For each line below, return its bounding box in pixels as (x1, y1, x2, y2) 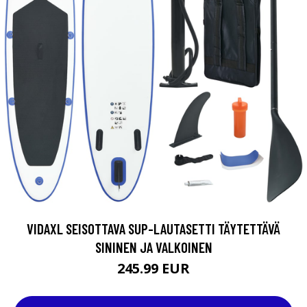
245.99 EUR (117, 259, 190, 278)
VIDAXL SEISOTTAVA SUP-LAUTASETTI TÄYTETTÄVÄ (27, 220, 280, 237)
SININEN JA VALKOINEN (95, 238, 212, 256)
